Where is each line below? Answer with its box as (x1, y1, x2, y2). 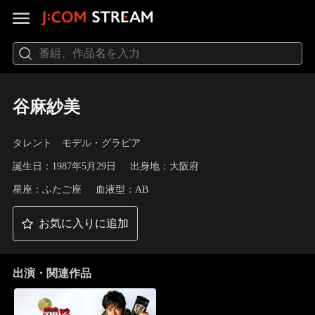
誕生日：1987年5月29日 (12, 161, 116, 172)
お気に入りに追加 (38, 217, 129, 229)
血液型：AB (95, 184, 148, 195)
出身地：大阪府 (129, 161, 199, 172)
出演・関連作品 (12, 266, 91, 279)
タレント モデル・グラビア (12, 138, 141, 149)
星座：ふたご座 (12, 184, 82, 195)
